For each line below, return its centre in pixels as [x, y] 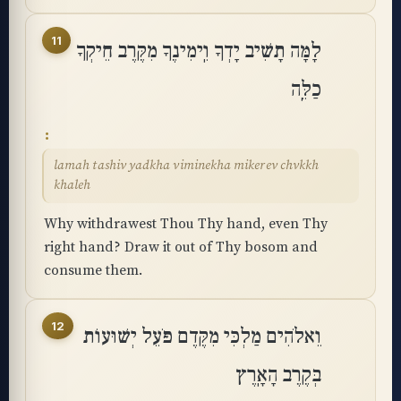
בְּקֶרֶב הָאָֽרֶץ [278, 375]
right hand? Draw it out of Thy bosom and [181, 247]
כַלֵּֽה [306, 90]
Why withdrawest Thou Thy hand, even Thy [186, 224]
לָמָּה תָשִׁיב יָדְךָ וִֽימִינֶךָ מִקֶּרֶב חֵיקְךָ [199, 51]
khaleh [73, 185]
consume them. [93, 270]
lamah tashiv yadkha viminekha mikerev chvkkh [187, 166]
